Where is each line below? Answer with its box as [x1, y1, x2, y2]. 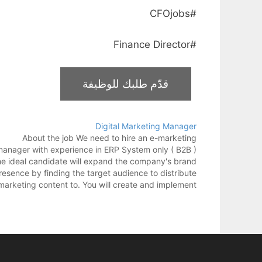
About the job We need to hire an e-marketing [22, 133, 196, 143]
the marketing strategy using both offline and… [23, 191, 196, 202]
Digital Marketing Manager [95, 121, 196, 132]
